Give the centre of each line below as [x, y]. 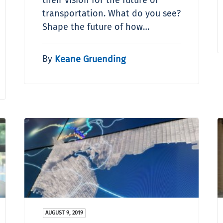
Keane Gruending [90, 59]
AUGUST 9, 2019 [64, 213]
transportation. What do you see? [111, 13]
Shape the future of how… [96, 27]
